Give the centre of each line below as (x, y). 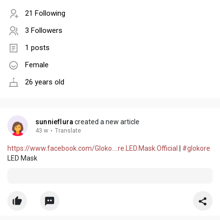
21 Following (45, 14)
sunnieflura (55, 122)
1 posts (37, 48)
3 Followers (44, 31)
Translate (68, 131)
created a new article (107, 122)
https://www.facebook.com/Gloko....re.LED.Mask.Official (93, 149)
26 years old (45, 82)
